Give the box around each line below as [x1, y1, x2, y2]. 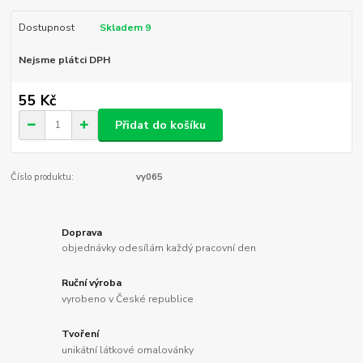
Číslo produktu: [11, 171, 75, 184]
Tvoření [62, 327, 100, 341]
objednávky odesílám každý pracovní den [62, 241, 257, 255]
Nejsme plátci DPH [18, 53, 110, 66]
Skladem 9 [99, 20, 153, 34]
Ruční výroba [62, 276, 122, 290]
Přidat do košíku [115, 117, 206, 133]
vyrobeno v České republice [62, 293, 194, 306]
